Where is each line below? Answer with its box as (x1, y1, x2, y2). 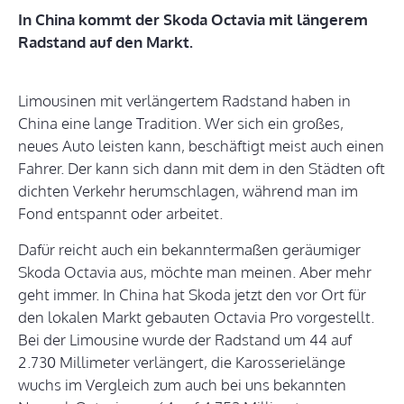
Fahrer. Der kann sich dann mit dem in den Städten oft (18, 159, 385, 179)
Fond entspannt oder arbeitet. (18, 204, 223, 224)
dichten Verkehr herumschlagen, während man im (18, 181, 358, 201)
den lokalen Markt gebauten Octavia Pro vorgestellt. (18, 308, 374, 327)
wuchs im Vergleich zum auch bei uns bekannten (18, 375, 346, 395)
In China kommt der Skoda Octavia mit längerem (18, 10, 368, 30)
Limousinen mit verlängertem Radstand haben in (18, 91, 351, 111)
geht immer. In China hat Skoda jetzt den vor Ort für (18, 285, 366, 305)
